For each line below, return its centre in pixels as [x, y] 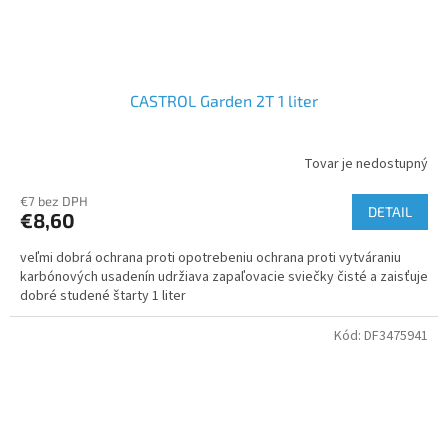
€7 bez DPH [54, 201]
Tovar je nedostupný [366, 163]
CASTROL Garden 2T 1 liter [224, 101]
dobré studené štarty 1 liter [104, 296]
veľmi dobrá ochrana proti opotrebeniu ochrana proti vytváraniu [210, 258]
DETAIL [390, 212]
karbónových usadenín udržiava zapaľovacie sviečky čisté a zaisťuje [224, 277]
